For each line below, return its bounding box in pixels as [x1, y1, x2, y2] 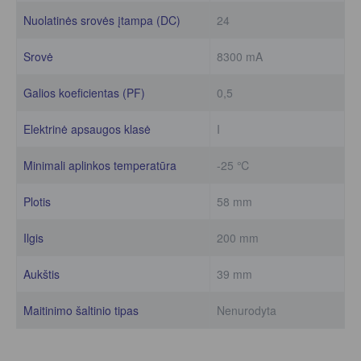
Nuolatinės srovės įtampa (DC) [23, 11, 181, 28]
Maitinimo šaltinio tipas [23, 301, 139, 318]
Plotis [23, 193, 52, 210]
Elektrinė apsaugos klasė [23, 120, 151, 137]
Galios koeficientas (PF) [23, 84, 146, 101]
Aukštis [23, 265, 60, 282]
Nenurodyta [217, 301, 277, 318]
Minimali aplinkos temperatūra [23, 156, 177, 173]
